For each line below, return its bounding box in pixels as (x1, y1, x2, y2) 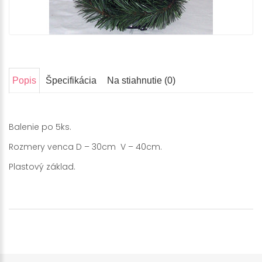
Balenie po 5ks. (9, 120, 71, 133)
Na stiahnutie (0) (107, 75, 175, 85)
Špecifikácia (46, 75, 96, 85)
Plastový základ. (9, 160, 75, 173)
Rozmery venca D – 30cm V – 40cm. (9, 140, 162, 153)
